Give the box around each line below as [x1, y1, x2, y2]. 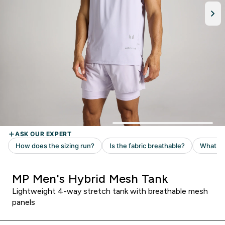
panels [12, 198, 35, 206]
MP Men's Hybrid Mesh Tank [12, 172, 168, 185]
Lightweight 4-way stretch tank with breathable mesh [12, 187, 208, 195]
